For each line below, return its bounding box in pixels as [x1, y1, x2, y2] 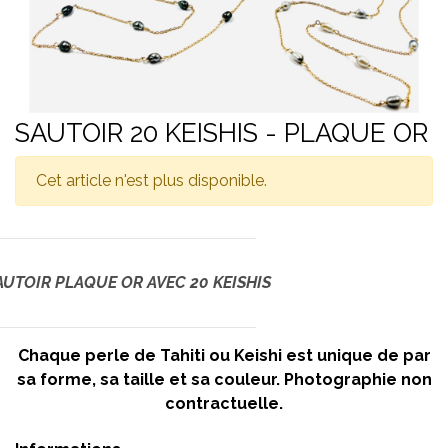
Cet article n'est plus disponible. [36, 171, 267, 190]
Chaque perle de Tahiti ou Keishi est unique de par [17, 346, 431, 365]
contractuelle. [165, 394, 283, 413]
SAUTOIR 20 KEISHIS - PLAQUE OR [15, 118, 428, 148]
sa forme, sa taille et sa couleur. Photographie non [16, 370, 432, 389]
